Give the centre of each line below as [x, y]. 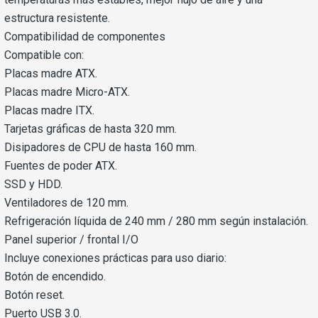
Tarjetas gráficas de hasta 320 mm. [91, 129]
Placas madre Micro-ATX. [67, 92]
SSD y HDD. [33, 185]
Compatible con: [44, 55]
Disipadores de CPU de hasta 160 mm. [100, 148]
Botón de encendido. [55, 277]
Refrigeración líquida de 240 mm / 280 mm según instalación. [156, 221]
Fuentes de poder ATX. [61, 166]
